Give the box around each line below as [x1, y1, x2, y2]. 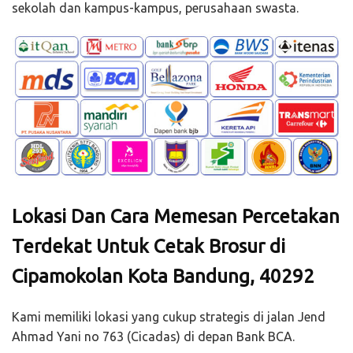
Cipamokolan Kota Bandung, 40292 [12, 265, 314, 287]
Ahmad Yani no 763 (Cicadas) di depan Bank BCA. [12, 329, 295, 344]
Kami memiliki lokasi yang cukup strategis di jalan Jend [12, 309, 325, 324]
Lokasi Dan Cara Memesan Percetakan [12, 205, 340, 227]
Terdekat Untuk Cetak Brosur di [12, 235, 285, 257]
